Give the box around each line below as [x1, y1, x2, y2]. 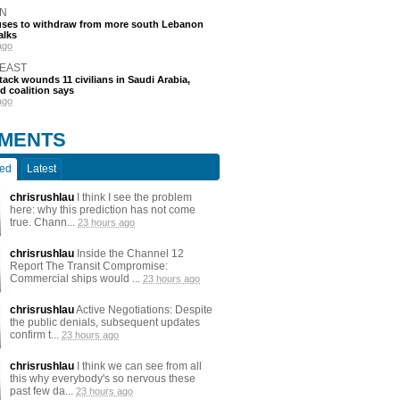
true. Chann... [10, 216, 78, 229]
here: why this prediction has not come [10, 204, 196, 216]
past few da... [10, 385, 76, 397]
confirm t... [10, 329, 62, 341]
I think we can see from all [74, 360, 202, 372]
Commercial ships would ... [10, 272, 143, 285]
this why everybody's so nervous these [10, 372, 196, 385]
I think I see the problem [74, 191, 192, 204]
